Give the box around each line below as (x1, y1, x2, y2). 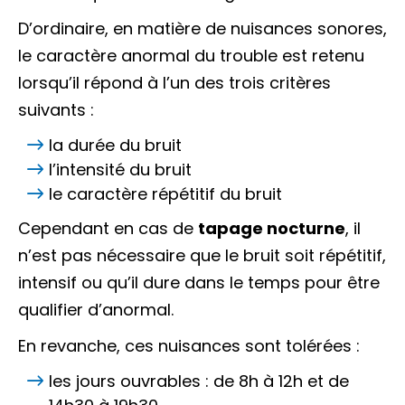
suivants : (18, 99, 94, 121)
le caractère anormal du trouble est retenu (18, 44, 364, 67)
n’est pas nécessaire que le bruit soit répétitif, (18, 244, 386, 267)
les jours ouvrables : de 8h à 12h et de (49, 370, 349, 392)
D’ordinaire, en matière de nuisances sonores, (18, 17, 387, 40)
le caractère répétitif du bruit (49, 183, 282, 205)
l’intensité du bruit (49, 158, 196, 181)
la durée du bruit (49, 134, 182, 156)
